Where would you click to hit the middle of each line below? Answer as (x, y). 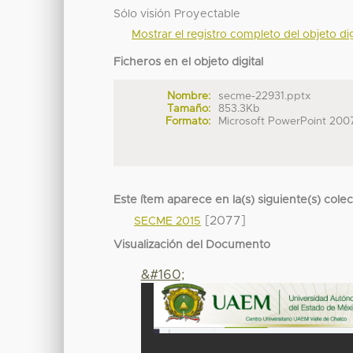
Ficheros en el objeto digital (189, 63)
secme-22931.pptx (265, 97)
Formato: (188, 122)
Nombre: (188, 97)
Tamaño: (188, 109)
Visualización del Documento (192, 245)
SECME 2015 (168, 222)
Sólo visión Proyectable (177, 15)
